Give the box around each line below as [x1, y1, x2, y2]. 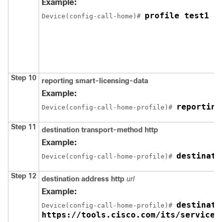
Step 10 [11, 73, 36, 82]
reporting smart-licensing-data [42, 76, 148, 85]
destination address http [42, 174, 124, 183]
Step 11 [11, 122, 36, 131]
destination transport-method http [42, 125, 158, 134]
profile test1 [145, 10, 209, 20]
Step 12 [11, 171, 36, 180]
